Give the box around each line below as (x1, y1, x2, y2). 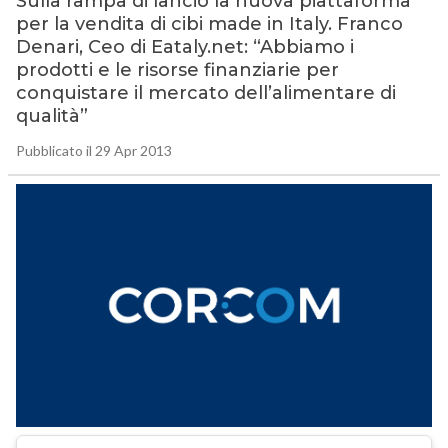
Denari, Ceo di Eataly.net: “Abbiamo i (15, 36, 354, 59)
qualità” (15, 105, 88, 128)
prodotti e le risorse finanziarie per (15, 59, 339, 82)
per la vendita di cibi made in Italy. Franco (15, 13, 403, 36)
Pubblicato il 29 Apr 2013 (15, 142, 172, 160)
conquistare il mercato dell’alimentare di (15, 82, 396, 105)
